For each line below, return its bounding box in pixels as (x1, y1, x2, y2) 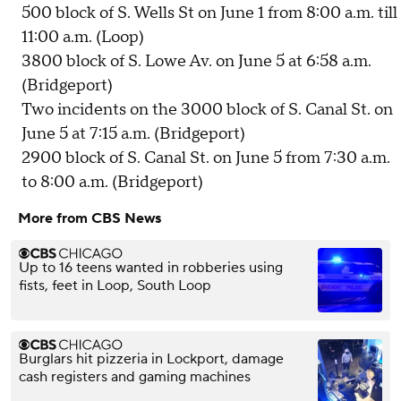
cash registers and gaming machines (19, 368, 251, 387)
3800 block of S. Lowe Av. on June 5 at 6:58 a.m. (21, 51, 371, 73)
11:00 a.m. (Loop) (21, 27, 144, 48)
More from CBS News (18, 209, 161, 228)
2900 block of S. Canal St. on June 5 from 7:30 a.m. (21, 148, 390, 169)
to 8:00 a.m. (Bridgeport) (21, 172, 203, 193)
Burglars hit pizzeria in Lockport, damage (19, 350, 284, 369)
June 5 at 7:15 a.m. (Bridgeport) (21, 124, 245, 145)
